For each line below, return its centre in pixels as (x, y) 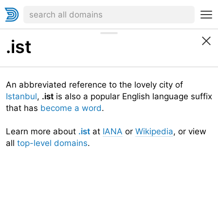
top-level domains (52, 143)
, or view (190, 131)
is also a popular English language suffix (133, 96)
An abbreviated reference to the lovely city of (94, 85)
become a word (71, 108)
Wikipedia (154, 131)
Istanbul (21, 96)
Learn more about (42, 131)
